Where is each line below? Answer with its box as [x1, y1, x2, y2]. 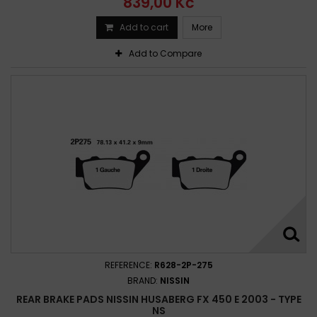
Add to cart [119, 21, 168, 33]
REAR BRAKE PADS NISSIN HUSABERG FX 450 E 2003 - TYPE [16, 292, 301, 306]
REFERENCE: [104, 258, 154, 271]
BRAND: [127, 274, 160, 287]
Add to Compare [129, 47, 202, 59]
